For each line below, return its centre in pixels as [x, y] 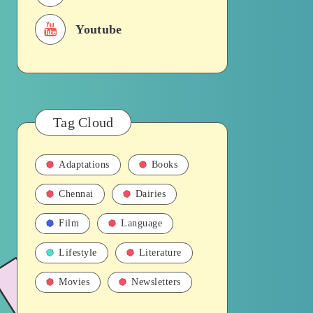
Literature [160, 253]
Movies [74, 282]
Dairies [150, 194]
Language [141, 223]
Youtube [99, 29]
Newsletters [156, 282]
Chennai [76, 194]
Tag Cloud [83, 122]
